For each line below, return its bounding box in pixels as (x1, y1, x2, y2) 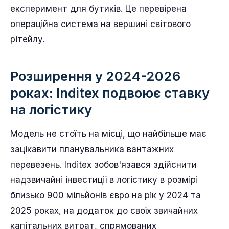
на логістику (10, 101, 92, 118)
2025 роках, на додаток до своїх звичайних (10, 205, 198, 216)
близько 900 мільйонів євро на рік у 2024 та (10, 190, 201, 200)
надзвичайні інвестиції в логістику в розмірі (10, 174, 198, 185)
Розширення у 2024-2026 (10, 67, 180, 84)
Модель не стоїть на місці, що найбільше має (10, 128, 207, 139)
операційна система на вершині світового (10, 18, 191, 29)
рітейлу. (10, 34, 45, 44)
